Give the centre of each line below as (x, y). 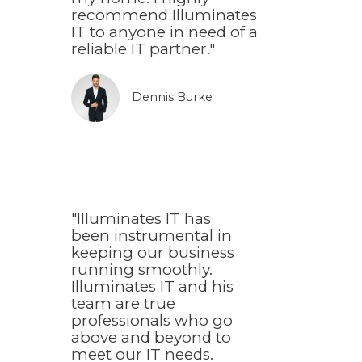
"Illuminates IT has (141, 219)
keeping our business (153, 253)
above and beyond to (151, 338)
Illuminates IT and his (152, 287)
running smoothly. (142, 270)
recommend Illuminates (164, 15)
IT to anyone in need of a (164, 32)
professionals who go (152, 321)
